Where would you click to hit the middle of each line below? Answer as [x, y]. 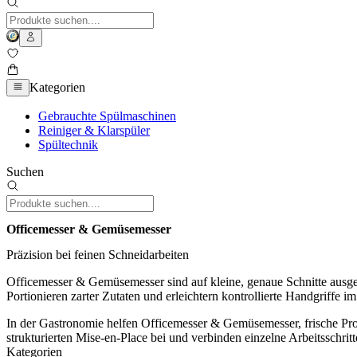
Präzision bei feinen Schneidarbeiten [98, 254]
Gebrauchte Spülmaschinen [107, 116]
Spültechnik [68, 145]
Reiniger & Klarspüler [94, 131]
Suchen [25, 172]
